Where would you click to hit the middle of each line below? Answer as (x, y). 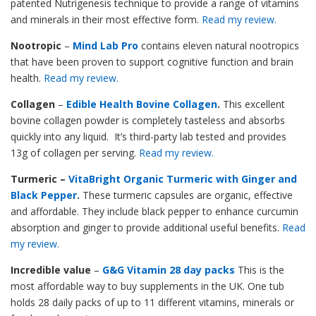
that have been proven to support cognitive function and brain (152, 61)
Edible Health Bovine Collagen (142, 104)
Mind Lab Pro (105, 45)
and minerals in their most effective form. (106, 19)
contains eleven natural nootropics (219, 45)
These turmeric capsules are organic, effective (188, 195)
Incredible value (51, 269)
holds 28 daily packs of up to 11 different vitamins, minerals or (152, 302)
